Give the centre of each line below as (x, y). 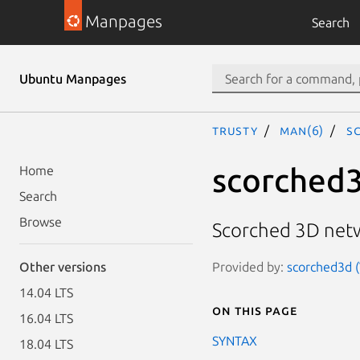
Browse (41, 222)
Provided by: (250, 266)
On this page (255, 310)
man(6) (302, 130)
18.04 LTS (46, 344)
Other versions (63, 267)
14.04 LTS (46, 292)
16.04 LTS (46, 318)
